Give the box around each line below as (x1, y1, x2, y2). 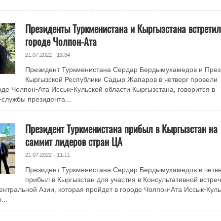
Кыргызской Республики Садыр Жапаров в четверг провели (25, 76, 218, 83)
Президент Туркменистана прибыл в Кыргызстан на (25, 121, 218, 136)
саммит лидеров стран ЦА (25, 134, 122, 149)
